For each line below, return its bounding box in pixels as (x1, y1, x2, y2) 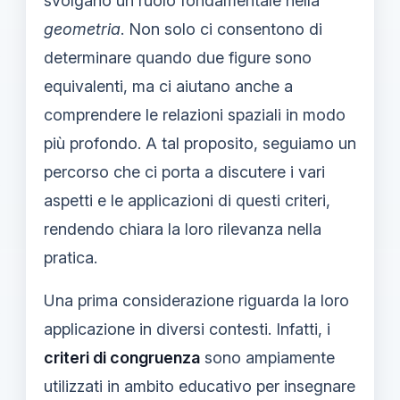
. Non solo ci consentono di (121, 19, 322, 38)
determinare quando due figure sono (44, 47, 312, 67)
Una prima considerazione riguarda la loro (44, 290, 349, 310)
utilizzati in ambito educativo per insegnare (44, 376, 355, 396)
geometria (44, 19, 121, 38)
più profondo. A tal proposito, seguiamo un (44, 133, 356, 153)
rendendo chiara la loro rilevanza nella (44, 219, 321, 238)
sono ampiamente (200, 347, 335, 367)
